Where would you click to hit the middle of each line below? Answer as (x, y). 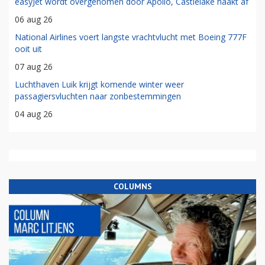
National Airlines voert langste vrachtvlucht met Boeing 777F (131, 37)
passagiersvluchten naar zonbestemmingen (98, 96)
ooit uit (28, 49)
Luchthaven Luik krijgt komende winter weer (99, 84)
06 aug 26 (34, 19)
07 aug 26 (34, 66)
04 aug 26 (34, 114)
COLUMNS (132, 186)
